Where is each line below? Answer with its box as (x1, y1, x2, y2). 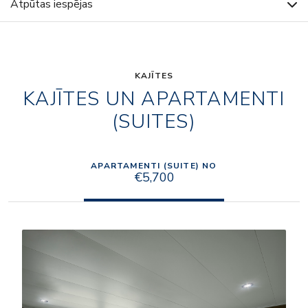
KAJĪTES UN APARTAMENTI (23, 85, 285, 112)
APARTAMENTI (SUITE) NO (91, 159, 217, 171)
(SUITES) (112, 108, 196, 135)
